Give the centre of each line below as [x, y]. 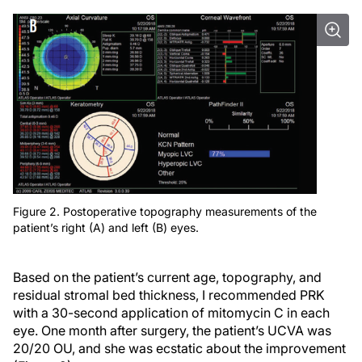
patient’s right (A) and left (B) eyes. [106, 228]
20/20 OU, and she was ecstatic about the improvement [179, 349]
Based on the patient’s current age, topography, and [167, 278]
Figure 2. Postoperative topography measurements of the [165, 212]
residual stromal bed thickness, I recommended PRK [169, 295]
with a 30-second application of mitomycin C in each [171, 313]
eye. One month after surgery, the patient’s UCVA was [172, 331]
